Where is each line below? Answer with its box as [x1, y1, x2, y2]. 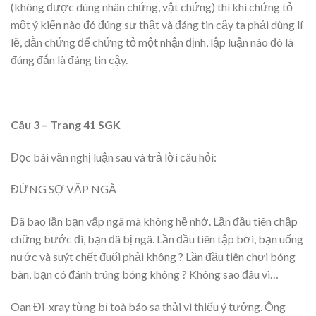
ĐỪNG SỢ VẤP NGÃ [11, 182, 116, 196]
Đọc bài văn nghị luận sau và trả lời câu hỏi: [11, 150, 217, 164]
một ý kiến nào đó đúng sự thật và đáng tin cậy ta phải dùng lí [11, 18, 303, 32]
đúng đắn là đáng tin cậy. [11, 53, 128, 67]
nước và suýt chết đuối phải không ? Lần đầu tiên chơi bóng [11, 250, 296, 264]
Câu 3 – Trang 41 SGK [11, 117, 121, 131]
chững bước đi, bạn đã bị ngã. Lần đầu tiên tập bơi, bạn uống [11, 232, 303, 246]
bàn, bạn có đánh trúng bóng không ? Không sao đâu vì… [11, 267, 279, 281]
